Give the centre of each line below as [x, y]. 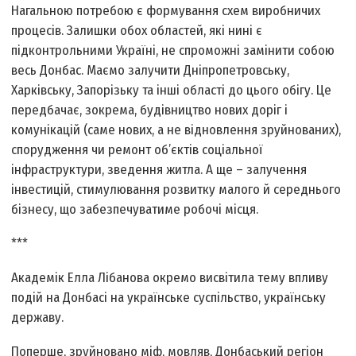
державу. [38, 318]
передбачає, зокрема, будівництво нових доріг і [150, 110]
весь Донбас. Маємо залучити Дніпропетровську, [151, 71]
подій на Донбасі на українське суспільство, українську [169, 298]
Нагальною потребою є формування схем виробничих [166, 11]
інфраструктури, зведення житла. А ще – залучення [159, 170]
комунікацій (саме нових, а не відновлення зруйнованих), [176, 130]
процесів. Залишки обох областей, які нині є [137, 31]
